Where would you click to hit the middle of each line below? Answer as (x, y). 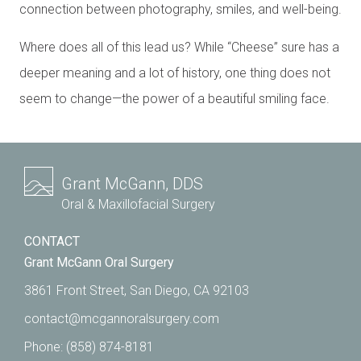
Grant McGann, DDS (133, 183)
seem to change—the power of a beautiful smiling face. (174, 98)
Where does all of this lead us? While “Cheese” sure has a (179, 47)
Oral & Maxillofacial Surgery (139, 204)
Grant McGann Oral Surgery (99, 262)
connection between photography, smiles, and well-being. (180, 10)
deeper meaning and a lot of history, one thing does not (175, 73)
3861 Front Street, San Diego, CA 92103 (137, 290)
